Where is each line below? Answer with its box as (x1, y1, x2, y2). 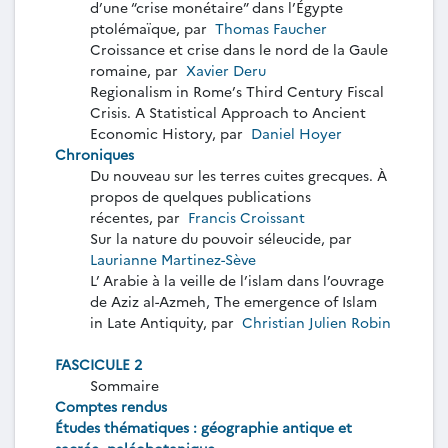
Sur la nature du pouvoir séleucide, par (90, 227, 356, 248)
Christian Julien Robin (238, 311, 391, 332)
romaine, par (90, 59, 182, 80)
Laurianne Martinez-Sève (90, 248, 260, 269)
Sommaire (90, 374, 159, 395)
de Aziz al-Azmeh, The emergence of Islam (90, 290, 377, 311)
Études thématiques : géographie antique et (55, 416, 352, 437)
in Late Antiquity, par (90, 311, 238, 332)
